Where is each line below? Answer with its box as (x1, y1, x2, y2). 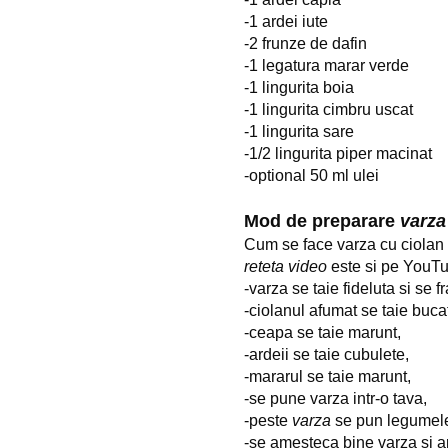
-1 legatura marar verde (244, 57, 409, 75)
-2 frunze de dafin (244, 35, 367, 53)
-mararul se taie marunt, (244, 368, 411, 386)
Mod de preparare (244, 211, 400, 232)
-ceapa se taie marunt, (244, 324, 401, 342)
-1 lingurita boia (244, 79, 354, 97)
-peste (244, 412, 292, 430)
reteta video (244, 258, 327, 276)
